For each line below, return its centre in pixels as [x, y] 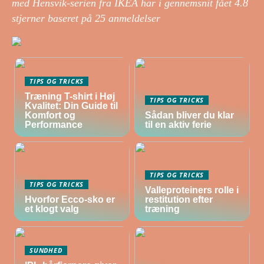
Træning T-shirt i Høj [70, 97]
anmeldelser [133, 19]
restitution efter [179, 200]
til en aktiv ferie [179, 125]
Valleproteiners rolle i [192, 190]
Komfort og [50, 115]
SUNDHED [46, 250]
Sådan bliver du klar [190, 115]
